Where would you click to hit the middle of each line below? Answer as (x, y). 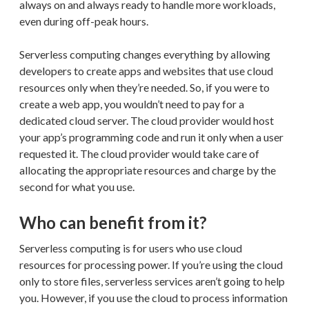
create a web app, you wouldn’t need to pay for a (132, 103)
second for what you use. (77, 186)
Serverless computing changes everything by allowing (145, 54)
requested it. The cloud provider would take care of (139, 153)
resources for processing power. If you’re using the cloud (151, 264)
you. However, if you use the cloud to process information (153, 297)
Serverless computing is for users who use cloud (131, 248)
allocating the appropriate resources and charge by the (148, 170)
